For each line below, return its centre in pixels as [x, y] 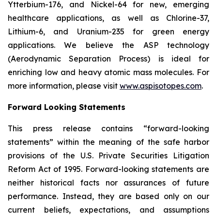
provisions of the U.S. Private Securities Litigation [108, 155]
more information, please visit [64, 86]
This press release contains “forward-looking [108, 128]
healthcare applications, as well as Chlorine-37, [108, 18]
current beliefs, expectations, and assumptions [108, 210]
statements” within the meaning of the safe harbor [108, 142]
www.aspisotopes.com [161, 86]
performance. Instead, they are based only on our [108, 196]
